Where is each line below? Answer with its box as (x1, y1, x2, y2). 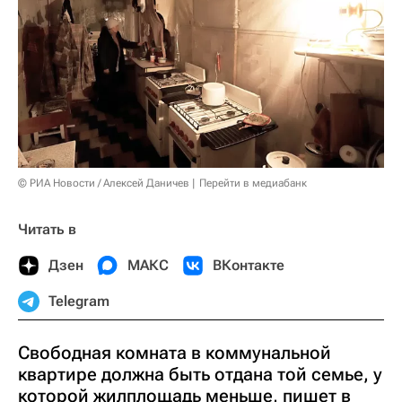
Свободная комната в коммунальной (18, 341, 331, 363)
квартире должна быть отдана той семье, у (18, 363, 382, 385)
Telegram (48, 292, 109, 310)
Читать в (18, 220, 76, 238)
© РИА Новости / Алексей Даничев (18, 176, 189, 189)
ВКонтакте (213, 256, 284, 274)
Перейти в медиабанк (199, 176, 307, 189)
